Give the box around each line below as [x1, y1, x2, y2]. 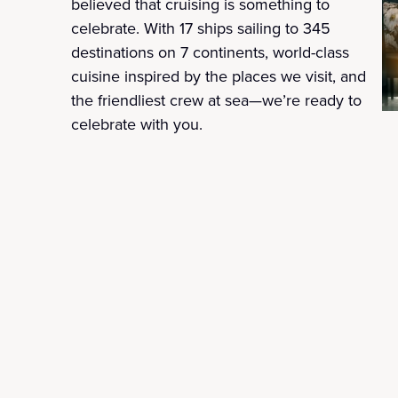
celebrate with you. [71, 113, 207, 136]
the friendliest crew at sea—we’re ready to [71, 89, 362, 112]
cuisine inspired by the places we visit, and [71, 65, 366, 88]
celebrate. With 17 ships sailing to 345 [71, 17, 330, 40]
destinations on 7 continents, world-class [71, 41, 349, 64]
